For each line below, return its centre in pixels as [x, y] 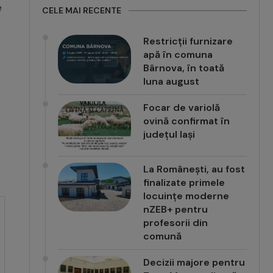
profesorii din [176, 222]
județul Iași [169, 134]
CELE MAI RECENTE [82, 10]
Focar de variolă [182, 107]
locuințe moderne [186, 196]
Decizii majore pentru [194, 262]
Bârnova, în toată [184, 68]
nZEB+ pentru [176, 209]
